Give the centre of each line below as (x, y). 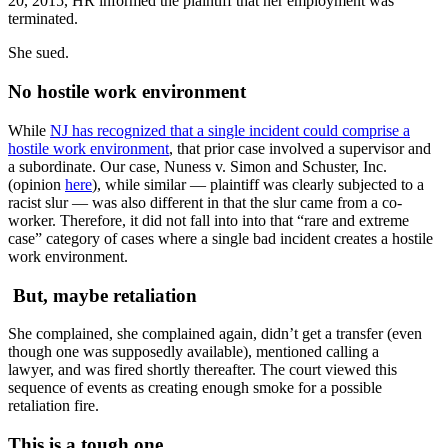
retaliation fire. (53, 406)
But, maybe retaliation (102, 295)
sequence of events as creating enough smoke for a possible (195, 388)
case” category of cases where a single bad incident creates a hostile (220, 238)
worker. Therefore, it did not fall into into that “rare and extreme (208, 220)
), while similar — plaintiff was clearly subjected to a (258, 184)
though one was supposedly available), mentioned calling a (193, 352)
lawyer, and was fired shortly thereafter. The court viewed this (202, 370)
